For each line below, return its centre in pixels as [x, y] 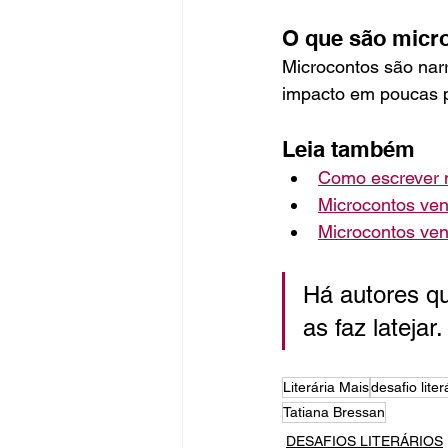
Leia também [348, 149]
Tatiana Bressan [334, 412]
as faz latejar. [373, 328]
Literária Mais [326, 387]
